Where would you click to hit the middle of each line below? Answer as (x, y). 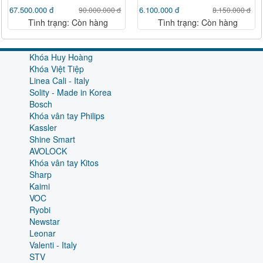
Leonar (43, 233)
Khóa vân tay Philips (67, 115)
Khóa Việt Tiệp (57, 68)
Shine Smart (52, 139)
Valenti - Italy (53, 245)
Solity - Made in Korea (70, 92)
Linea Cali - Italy (59, 80)
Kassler (43, 127)
